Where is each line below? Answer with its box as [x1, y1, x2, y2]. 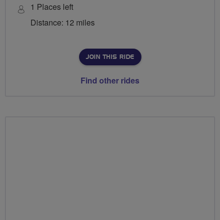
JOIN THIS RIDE [85, 54, 134, 60]
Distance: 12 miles [30, 17, 95, 28]
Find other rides [81, 75, 139, 86]
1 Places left [30, 1, 73, 13]
